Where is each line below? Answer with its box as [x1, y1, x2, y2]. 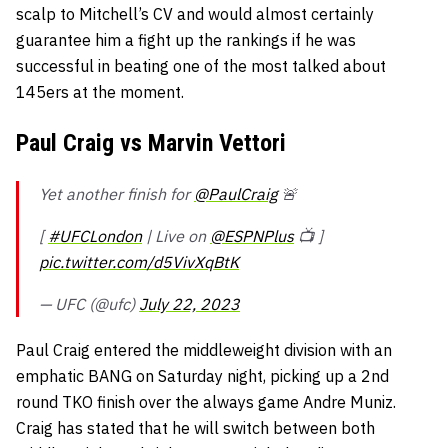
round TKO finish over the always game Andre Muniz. [16, 392, 396, 413]
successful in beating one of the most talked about [16, 56, 386, 77]
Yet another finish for [39, 184, 194, 205]
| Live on [142, 226, 210, 247]
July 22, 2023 [139, 294, 240, 315]
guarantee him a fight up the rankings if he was [16, 30, 356, 51]
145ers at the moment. [16, 82, 188, 103]
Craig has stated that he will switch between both [16, 418, 375, 439]
